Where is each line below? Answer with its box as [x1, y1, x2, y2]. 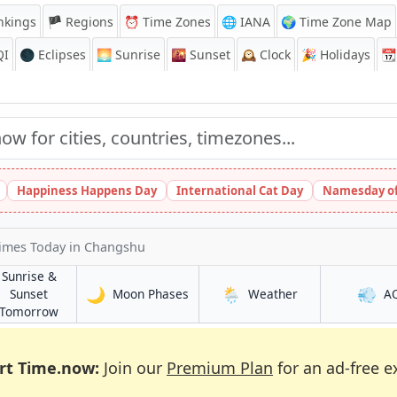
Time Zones [139, 13, 211, 30]
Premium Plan [167, 357, 273, 378]
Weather [247, 285, 298, 302]
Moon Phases [113, 285, 190, 302]
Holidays [316, 46, 370, 63]
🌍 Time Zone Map [281, 13, 392, 30]
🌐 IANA [222, 13, 270, 30]
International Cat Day [176, 183, 303, 198]
